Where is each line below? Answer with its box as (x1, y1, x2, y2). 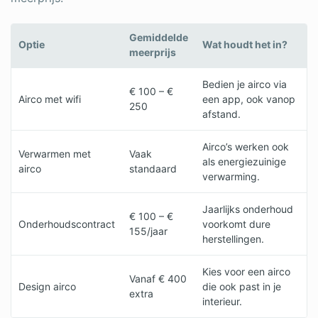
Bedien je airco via (202, 77, 287, 90)
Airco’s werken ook (202, 140, 289, 153)
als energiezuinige (202, 155, 286, 168)
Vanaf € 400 (129, 272, 187, 285)
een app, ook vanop (202, 92, 295, 105)
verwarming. (202, 170, 260, 182)
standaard (129, 162, 177, 175)
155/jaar (129, 224, 168, 237)
